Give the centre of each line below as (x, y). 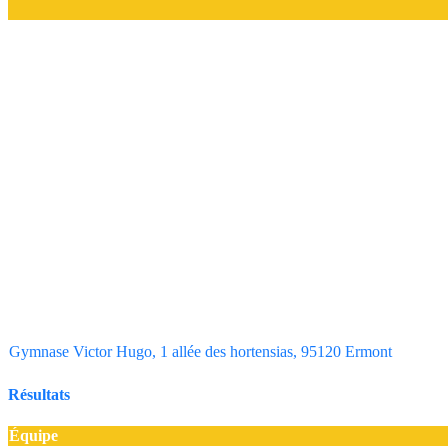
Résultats (39, 395)
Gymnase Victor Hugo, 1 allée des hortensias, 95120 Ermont (200, 352)
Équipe (33, 435)
